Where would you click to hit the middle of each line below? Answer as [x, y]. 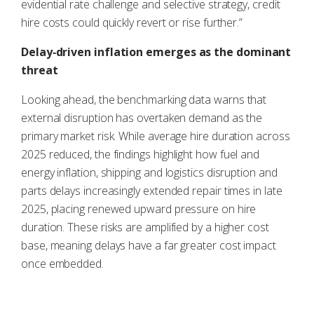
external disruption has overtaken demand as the [142, 118]
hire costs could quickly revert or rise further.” [132, 22]
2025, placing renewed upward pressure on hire [139, 209]
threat [40, 70]
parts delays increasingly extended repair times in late [152, 191]
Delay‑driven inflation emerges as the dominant [156, 52]
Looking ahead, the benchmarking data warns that [144, 100]
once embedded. [62, 264]
